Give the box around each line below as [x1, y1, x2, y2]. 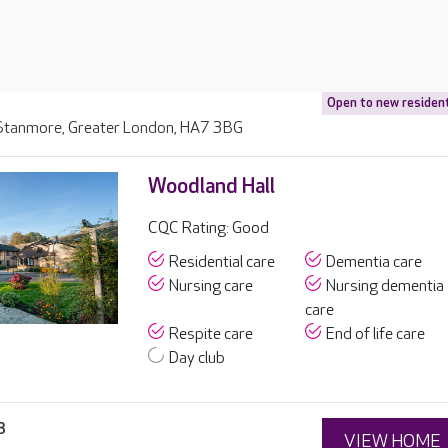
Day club [168, 349, 225, 368]
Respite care [168, 325, 253, 344]
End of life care [326, 325, 426, 344]
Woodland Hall [147, 174, 275, 199]
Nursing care [168, 277, 253, 296]
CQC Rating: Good [147, 219, 269, 238]
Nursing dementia [326, 277, 445, 296]
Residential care [168, 253, 275, 272]
